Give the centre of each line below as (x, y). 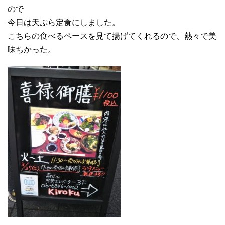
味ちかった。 (32, 49)
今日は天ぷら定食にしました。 (64, 22)
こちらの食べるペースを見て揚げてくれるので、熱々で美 (112, 36)
